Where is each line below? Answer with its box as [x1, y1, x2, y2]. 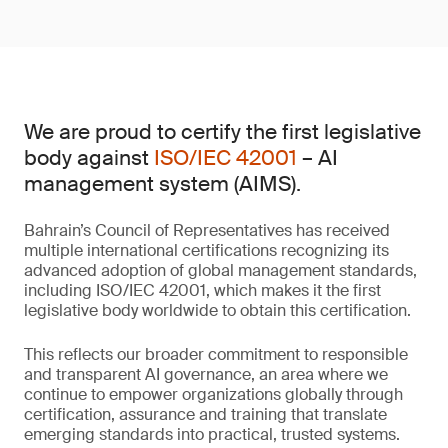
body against [24, 144, 154, 172]
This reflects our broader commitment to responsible [24, 344, 408, 365]
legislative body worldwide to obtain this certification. [24, 300, 411, 321]
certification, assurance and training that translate [24, 404, 387, 425]
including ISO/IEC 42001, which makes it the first [24, 280, 381, 301]
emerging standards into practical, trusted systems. [24, 424, 400, 445]
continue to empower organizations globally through [24, 384, 403, 405]
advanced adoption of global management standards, [24, 260, 417, 281]
